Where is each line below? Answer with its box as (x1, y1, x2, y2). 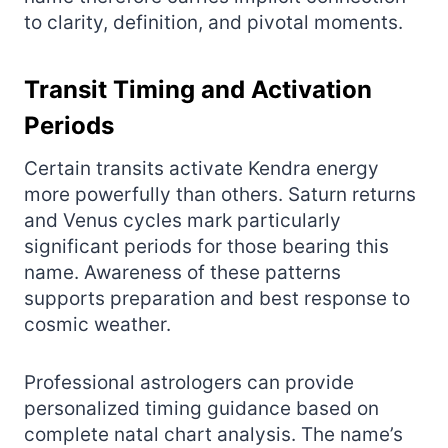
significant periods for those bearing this (24, 234, 389, 258)
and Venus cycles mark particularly (24, 208, 341, 232)
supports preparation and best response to (24, 286, 410, 310)
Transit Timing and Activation (24, 74, 372, 104)
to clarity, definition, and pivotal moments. (24, 10, 403, 34)
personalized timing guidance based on (24, 396, 379, 420)
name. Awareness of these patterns (24, 260, 341, 284)
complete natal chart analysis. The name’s (24, 422, 403, 446)
